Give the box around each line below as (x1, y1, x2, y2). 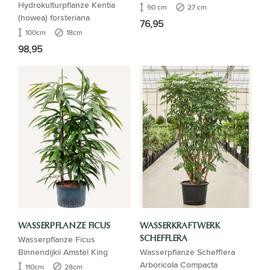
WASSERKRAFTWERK (139, 221, 220, 230)
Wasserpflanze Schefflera (139, 245, 235, 258)
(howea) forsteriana (18, 11, 90, 24)
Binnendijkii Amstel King (18, 245, 108, 258)
